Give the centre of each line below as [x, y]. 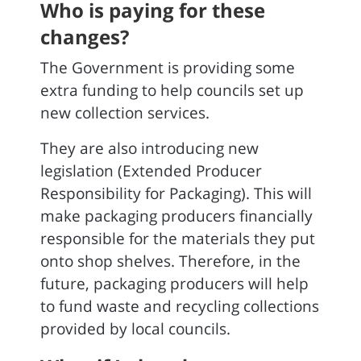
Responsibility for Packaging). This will [176, 193]
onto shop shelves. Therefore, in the [170, 261]
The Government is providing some [168, 68]
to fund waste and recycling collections [180, 306]
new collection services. [125, 113]
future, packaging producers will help [174, 284]
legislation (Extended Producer [151, 171]
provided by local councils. [135, 329]
